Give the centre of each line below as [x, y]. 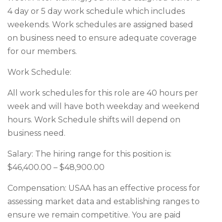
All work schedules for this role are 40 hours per [103, 93]
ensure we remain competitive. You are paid [94, 215]
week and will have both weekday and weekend [104, 106]
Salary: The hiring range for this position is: [89, 154]
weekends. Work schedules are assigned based [100, 25]
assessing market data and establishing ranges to [104, 201]
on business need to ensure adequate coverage [102, 38]
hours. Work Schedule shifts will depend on [94, 120]
